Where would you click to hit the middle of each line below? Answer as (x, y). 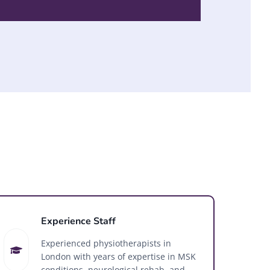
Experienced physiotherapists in (106, 243)
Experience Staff (79, 221)
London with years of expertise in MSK (119, 256)
